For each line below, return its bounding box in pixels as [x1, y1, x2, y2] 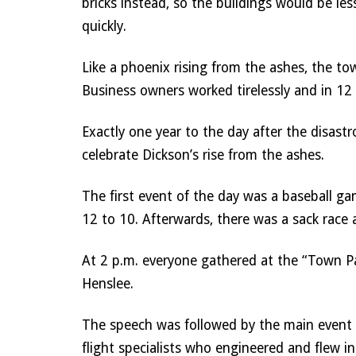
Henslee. [81, 276, 137, 292]
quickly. [81, 18, 130, 34]
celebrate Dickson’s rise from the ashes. [81, 147, 328, 163]
